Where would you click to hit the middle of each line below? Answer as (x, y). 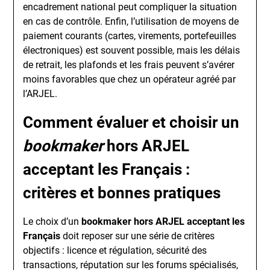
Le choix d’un (52, 221)
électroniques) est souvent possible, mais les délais (132, 50)
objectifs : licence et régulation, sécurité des (115, 250)
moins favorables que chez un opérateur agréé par (130, 79)
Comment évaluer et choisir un (131, 122)
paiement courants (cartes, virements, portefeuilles (130, 36)
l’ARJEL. (40, 94)
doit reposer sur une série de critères (138, 236)
